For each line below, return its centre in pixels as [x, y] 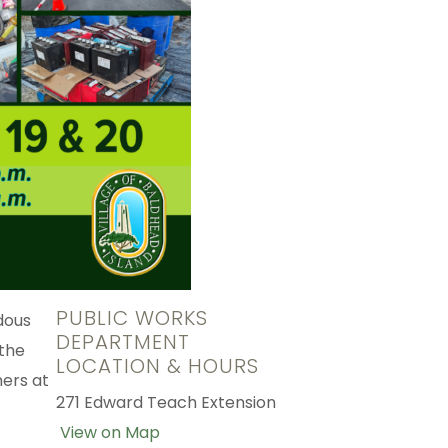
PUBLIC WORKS [131, 318]
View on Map [109, 433]
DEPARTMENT [122, 342]
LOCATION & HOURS [157, 366]
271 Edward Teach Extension [165, 403]
